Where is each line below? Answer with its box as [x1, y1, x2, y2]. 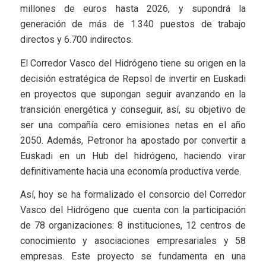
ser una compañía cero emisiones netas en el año [20, 119, 246, 131]
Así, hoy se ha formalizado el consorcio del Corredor [20, 189, 246, 201]
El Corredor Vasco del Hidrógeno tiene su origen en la [20, 57, 246, 69]
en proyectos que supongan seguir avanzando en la [20, 88, 246, 100]
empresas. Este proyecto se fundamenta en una [20, 251, 246, 262]
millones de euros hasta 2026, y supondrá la [20, 3, 246, 15]
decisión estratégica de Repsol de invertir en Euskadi [20, 72, 246, 84]
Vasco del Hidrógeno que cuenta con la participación [20, 204, 246, 216]
